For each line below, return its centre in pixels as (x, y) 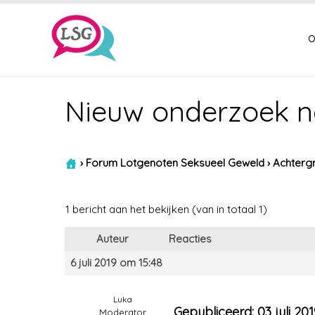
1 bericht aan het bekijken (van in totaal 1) (166, 209)
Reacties (190, 239)
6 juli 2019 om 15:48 (116, 263)
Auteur (112, 239)
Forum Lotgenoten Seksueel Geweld (175, 162)
